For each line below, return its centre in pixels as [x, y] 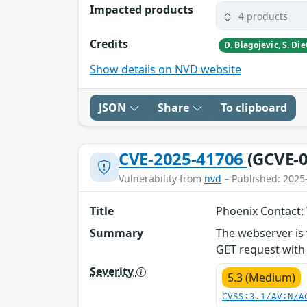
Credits [109, 44]
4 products [263, 16]
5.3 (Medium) [262, 277]
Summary [116, 233]
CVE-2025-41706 [183, 158]
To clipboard [254, 107]
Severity [113, 271]
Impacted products [142, 10]
